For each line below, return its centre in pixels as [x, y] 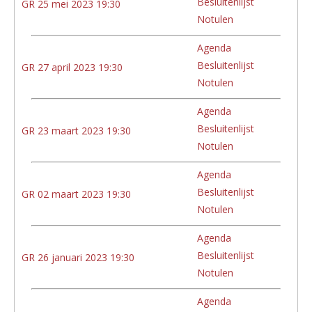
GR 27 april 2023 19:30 [72, 67]
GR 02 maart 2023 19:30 [76, 194]
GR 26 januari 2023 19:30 [78, 257]
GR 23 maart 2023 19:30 [76, 130]
